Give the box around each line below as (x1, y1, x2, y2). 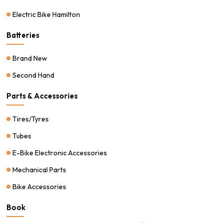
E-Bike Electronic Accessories (12, 148, 108, 157)
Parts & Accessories (6, 91, 78, 101)
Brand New (12, 53, 48, 63)
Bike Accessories (12, 182, 67, 191)
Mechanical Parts (12, 165, 67, 174)
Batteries (6, 30, 40, 40)
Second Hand (12, 70, 55, 80)
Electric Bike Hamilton (12, 9, 81, 19)
